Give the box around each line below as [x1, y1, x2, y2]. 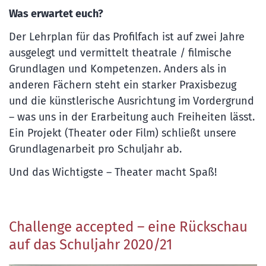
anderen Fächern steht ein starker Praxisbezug [9, 78, 236, 91]
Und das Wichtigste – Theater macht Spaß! [9, 165, 217, 179]
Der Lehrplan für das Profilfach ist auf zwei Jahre [9, 30, 245, 43]
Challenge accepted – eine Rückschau [9, 218, 248, 235]
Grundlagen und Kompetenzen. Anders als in [9, 62, 227, 75]
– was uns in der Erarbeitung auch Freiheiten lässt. [9, 110, 255, 123]
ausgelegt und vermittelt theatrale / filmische [9, 46, 232, 59]
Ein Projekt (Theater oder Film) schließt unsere [9, 126, 236, 140]
